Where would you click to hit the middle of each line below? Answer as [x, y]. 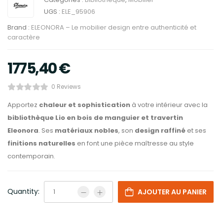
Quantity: [23, 191]
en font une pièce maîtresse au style [135, 143]
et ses [196, 130]
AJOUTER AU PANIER [172, 192]
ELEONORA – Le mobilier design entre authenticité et [114, 27]
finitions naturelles [41, 143]
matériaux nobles [87, 130]
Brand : [19, 27]
